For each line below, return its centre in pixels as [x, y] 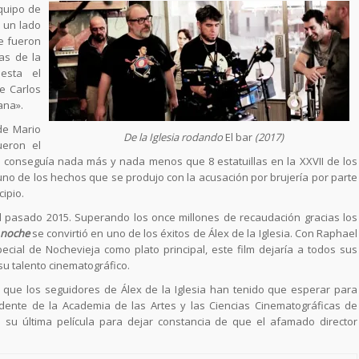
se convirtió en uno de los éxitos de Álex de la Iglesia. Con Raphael [193, 233]
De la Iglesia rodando [173, 137]
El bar [238, 137]
